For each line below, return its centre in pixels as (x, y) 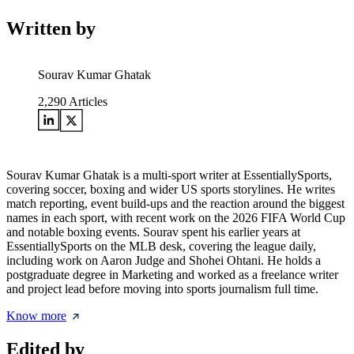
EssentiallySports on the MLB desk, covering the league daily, (161, 247)
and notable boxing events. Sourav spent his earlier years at (153, 232)
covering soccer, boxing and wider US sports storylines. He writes (171, 190)
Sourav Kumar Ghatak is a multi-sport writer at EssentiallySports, (169, 175)
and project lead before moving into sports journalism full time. (162, 289)
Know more (36, 316)
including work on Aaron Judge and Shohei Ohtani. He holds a (164, 261)
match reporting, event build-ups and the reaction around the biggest (175, 204)
